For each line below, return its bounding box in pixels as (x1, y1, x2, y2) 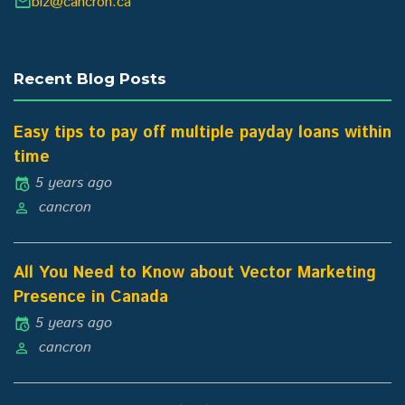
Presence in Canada (14, 285, 168, 309)
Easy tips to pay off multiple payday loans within (14, 120, 391, 145)
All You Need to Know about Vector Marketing (14, 260, 376, 285)
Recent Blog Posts (14, 69, 166, 88)
